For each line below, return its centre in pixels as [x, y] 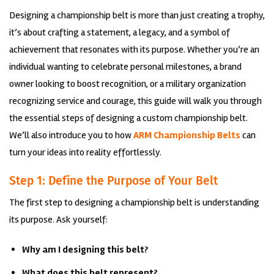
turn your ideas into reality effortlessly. [85, 152]
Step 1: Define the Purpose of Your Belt [113, 180]
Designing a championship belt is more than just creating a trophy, [137, 15]
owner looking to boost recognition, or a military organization [128, 83]
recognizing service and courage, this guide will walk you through [135, 101]
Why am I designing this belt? [85, 250]
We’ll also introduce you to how [71, 135]
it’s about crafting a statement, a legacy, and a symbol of [120, 32]
